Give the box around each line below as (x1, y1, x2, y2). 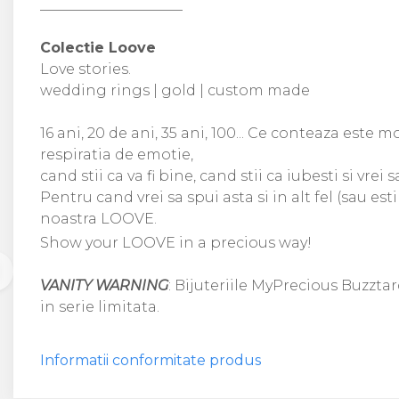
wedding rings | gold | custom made (40, 82, 310, 99)
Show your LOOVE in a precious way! (40, 234, 312, 251)
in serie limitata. (40, 298, 159, 315)
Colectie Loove (40, 39, 156, 56)
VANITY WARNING (40, 277, 168, 294)
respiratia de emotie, (40, 146, 193, 163)
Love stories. (40, 61, 131, 77)
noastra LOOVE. (40, 210, 157, 227)
